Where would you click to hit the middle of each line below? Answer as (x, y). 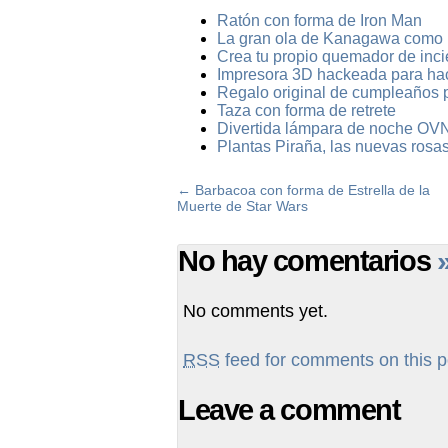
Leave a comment (289, 409)
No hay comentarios (307, 260)
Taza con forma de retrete (306, 110)
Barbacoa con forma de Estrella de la (312, 189)
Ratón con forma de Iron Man (319, 20)
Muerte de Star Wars (242, 205)
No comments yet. (255, 310)
